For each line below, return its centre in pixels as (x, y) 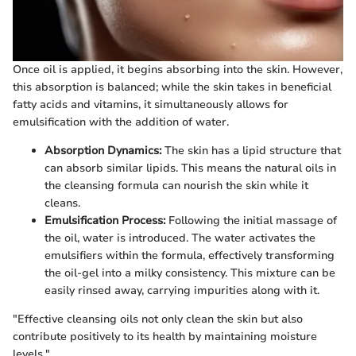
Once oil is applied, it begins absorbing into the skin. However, (178, 70)
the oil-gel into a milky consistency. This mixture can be (190, 273)
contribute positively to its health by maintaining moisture (165, 337)
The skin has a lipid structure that (251, 151)
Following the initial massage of (251, 221)
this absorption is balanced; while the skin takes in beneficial (172, 87)
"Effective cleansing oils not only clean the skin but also (158, 319)
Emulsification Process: (105, 221)
